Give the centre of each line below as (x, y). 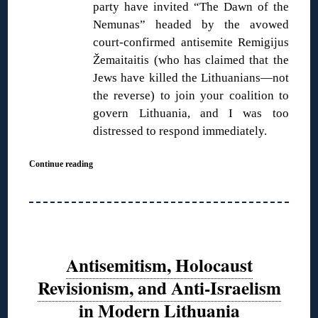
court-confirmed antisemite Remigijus (191, 42)
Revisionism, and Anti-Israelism (159, 288)
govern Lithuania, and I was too (191, 113)
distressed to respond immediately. (180, 131)
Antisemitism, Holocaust (159, 265)
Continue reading (61, 164)
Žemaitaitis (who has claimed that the (191, 60)
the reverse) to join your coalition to (191, 95)
